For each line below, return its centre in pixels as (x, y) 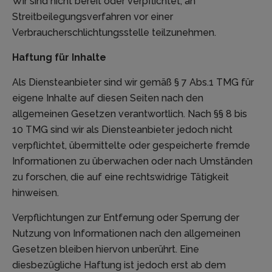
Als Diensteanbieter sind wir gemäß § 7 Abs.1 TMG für (133, 83)
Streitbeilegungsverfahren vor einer (93, 17)
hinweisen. (36, 193)
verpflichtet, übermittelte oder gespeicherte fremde (131, 146)
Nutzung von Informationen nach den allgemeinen (126, 234)
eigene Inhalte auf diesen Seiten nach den (108, 98)
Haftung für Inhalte (59, 58)
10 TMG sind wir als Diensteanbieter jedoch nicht (122, 130)
